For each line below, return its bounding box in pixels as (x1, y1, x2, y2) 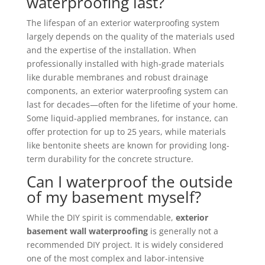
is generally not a (147, 225, 218, 237)
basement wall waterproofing (26, 225, 148, 237)
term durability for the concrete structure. (26, 153, 193, 165)
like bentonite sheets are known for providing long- (26, 140, 230, 151)
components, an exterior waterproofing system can (26, 85, 228, 97)
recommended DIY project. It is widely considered (26, 239, 224, 251)
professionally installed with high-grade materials (26, 58, 224, 70)
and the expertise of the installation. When (26, 44, 196, 56)
